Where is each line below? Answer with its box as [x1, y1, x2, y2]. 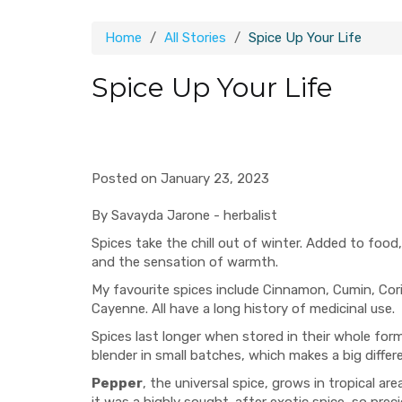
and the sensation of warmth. [92, 254, 282, 270]
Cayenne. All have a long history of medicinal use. [92, 301, 395, 317]
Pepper [92, 375, 143, 391]
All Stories [164, 30, 226, 46]
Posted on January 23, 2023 [92, 170, 269, 187]
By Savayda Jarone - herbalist [92, 207, 277, 223]
